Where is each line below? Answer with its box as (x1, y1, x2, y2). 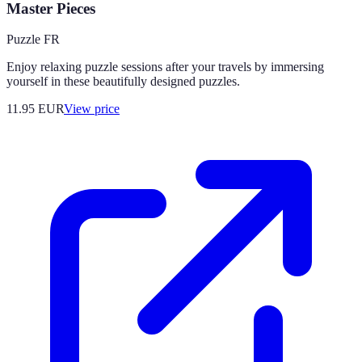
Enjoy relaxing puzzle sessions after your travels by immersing (6, 60, 324, 74)
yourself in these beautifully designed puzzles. (6, 74, 240, 89)
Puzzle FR (6, 32, 60, 47)
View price (64, 102, 120, 116)
